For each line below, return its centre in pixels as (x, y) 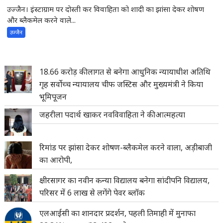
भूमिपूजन (53, 96)
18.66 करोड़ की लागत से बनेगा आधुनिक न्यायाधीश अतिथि (125, 71)
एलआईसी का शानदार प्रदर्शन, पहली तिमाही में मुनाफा (118, 213)
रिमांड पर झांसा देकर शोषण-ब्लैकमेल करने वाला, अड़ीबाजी (126, 147)
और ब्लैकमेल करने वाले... (42, 20)
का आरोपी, (56, 160)
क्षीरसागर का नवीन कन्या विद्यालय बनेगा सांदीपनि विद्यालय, (125, 180)
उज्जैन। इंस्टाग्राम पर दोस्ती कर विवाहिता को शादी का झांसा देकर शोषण (106, 9)
